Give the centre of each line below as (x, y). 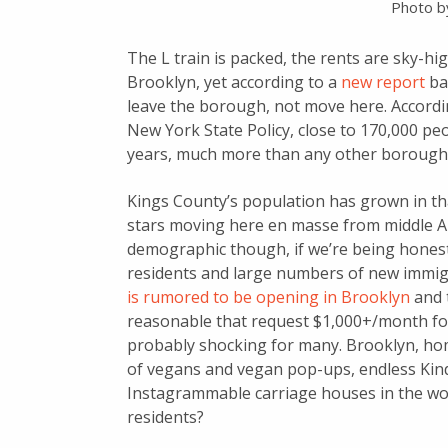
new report (383, 81)
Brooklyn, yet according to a (234, 81)
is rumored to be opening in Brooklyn (268, 296)
